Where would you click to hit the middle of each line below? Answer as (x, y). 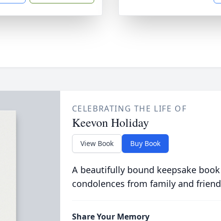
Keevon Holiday (110, 122)
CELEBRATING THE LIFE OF (129, 109)
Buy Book (145, 143)
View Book (97, 143)
